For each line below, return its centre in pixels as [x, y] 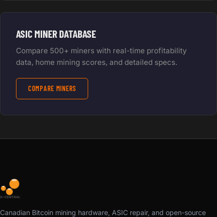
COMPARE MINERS [52, 88]
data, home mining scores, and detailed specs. [97, 62]
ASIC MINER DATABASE [56, 33]
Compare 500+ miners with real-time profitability [101, 50]
